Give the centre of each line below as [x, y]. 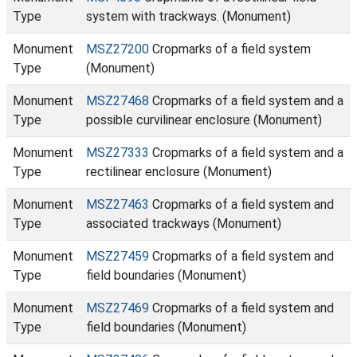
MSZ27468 [118, 101]
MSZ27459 [118, 256]
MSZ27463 [118, 204]
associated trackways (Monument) [184, 224]
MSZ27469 [118, 308]
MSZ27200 [118, 49]
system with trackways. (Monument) [188, 16]
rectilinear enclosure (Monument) [179, 172]
